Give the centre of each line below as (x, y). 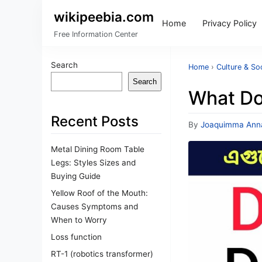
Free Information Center (96, 34)
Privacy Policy (230, 23)
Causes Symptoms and (94, 206)
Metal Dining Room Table (98, 149)
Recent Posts (95, 121)
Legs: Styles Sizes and (93, 162)
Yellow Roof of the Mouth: (99, 193)
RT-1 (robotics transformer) (102, 254)
